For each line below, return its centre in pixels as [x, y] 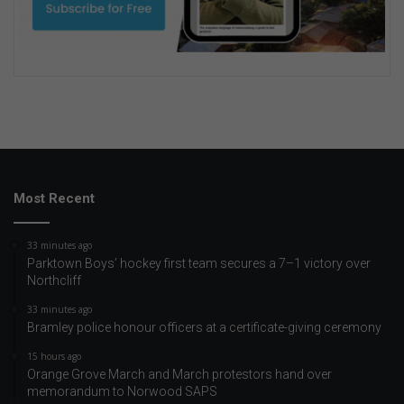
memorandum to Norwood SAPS [122, 392]
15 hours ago [54, 357]
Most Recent [54, 199]
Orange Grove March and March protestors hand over [179, 375]
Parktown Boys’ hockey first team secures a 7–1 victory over [199, 264]
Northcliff [54, 281]
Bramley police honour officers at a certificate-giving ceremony [204, 328]
